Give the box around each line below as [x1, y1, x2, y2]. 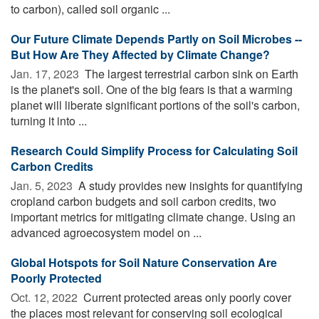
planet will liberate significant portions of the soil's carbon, [11, 96, 300, 113]
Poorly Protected [11, 269, 102, 286]
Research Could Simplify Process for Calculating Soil [11, 142, 298, 159]
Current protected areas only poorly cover [80, 288, 291, 305]
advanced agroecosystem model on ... [11, 224, 202, 241]
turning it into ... [11, 112, 87, 129]
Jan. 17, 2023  [11, 65, 82, 82]
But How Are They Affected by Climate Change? [11, 46, 270, 63]
